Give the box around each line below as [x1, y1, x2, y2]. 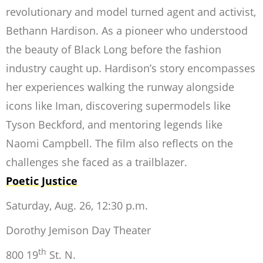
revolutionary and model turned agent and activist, [6, 5, 256, 19]
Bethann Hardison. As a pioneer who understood [6, 23, 248, 38]
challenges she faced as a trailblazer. [6, 155, 187, 170]
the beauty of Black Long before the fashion [6, 42, 221, 57]
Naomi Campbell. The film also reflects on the [6, 136, 233, 151]
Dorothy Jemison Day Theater [6, 223, 151, 238]
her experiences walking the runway [6, 80, 186, 95]
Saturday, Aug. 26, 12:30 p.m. [6, 198, 148, 213]
